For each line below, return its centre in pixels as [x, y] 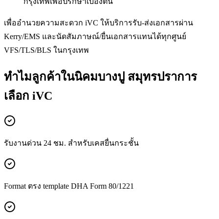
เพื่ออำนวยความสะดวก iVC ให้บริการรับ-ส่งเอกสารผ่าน [99, 23]
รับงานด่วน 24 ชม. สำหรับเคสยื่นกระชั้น [71, 143]
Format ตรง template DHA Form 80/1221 [69, 186]
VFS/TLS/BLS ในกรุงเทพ [46, 50]
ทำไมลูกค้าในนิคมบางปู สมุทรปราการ [100, 77]
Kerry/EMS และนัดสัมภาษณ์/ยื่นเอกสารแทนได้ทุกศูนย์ [95, 37]
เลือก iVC [28, 96]
